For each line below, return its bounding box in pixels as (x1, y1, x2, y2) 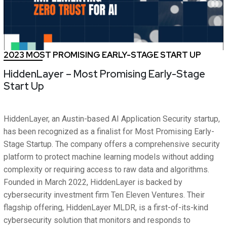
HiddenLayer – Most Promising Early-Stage (4, 67, 205, 81)
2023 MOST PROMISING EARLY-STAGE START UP (4, 50, 201, 61)
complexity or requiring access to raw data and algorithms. (4, 165, 209, 175)
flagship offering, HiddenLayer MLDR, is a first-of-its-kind (4, 203, 208, 213)
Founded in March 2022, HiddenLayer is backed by (4, 177, 182, 187)
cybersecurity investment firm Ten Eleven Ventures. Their (4, 190, 205, 200)
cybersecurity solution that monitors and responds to (4, 215, 191, 225)
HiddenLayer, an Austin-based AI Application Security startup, (4, 114, 220, 124)
